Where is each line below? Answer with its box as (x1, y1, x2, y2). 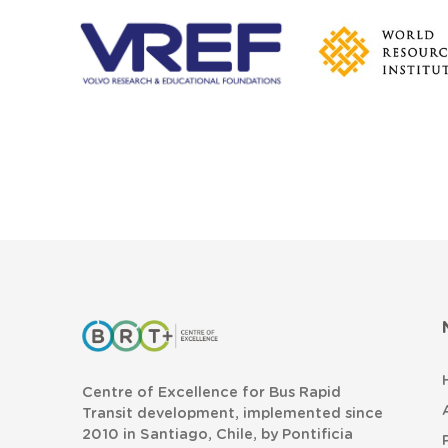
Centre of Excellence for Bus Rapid (82, 385, 341, 401)
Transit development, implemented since (82, 406, 383, 422)
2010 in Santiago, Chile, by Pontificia (82, 427, 353, 443)
